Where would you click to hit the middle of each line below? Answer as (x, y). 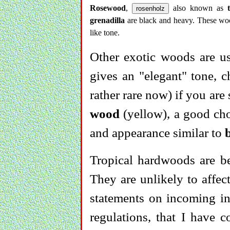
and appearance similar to (157, 132)
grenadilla (107, 20)
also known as (198, 8)
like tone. (105, 32)
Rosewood (108, 8)
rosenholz (150, 8)
